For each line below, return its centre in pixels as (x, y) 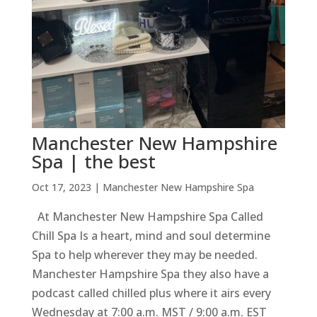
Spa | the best (93, 162)
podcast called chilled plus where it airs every (151, 293)
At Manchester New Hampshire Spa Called (147, 217)
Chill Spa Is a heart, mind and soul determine (151, 236)
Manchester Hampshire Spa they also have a (150, 274)
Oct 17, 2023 (61, 188)
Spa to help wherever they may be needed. (144, 255)
